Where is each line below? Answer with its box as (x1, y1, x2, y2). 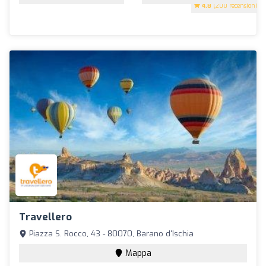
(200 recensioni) (211, 1, 259, 9)
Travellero (19, 210, 72, 224)
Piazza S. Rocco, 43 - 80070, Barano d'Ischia (27, 229, 194, 239)
